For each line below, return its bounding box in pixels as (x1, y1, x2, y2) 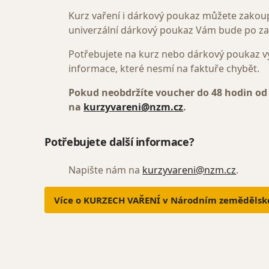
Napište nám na (68, 163, 143, 177)
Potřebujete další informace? (44, 134, 195, 149)
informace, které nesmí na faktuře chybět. (68, 62, 260, 75)
